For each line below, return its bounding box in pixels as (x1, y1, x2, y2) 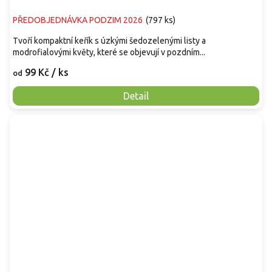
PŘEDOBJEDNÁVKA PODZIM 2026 (13, 15, 143, 25)
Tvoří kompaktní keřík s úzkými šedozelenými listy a (13, 36, 206, 46)
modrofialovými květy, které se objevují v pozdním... (13, 47, 205, 58)
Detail (123, 90, 149, 102)
